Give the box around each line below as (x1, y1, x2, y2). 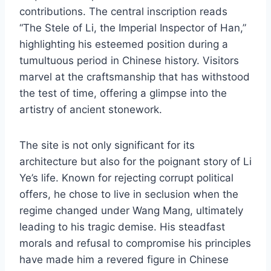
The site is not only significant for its (19, 139, 195, 151)
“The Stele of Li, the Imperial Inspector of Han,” (19, 21, 246, 34)
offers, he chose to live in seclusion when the (19, 188, 238, 200)
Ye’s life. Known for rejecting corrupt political (19, 171, 233, 184)
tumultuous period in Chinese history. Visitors (19, 54, 239, 67)
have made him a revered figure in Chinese (19, 253, 229, 266)
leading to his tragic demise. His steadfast (19, 220, 225, 233)
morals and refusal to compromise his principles (19, 237, 251, 249)
